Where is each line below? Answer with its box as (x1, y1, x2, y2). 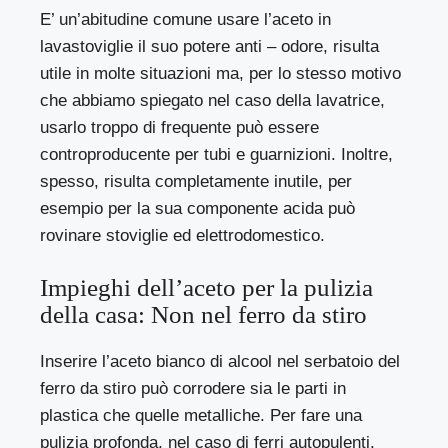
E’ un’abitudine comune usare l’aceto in (40, 9, 332, 29)
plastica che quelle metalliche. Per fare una (40, 406, 363, 426)
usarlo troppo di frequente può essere (40, 117, 320, 137)
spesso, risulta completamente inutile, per (40, 171, 353, 191)
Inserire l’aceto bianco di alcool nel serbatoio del (40, 352, 401, 372)
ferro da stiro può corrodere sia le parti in (40, 379, 347, 399)
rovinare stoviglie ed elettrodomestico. (40, 225, 326, 245)
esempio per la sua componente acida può (40, 198, 356, 218)
